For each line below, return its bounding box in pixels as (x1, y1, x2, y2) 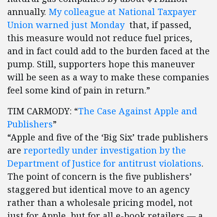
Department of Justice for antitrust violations (7, 157, 201, 169)
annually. (7, 6, 48, 17)
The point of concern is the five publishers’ (7, 170, 192, 182)
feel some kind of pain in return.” (7, 84, 150, 96)
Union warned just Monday (7, 19, 127, 31)
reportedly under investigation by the (24, 144, 186, 156)
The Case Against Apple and (78, 105, 197, 117)
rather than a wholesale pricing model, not (7, 197, 193, 208)
